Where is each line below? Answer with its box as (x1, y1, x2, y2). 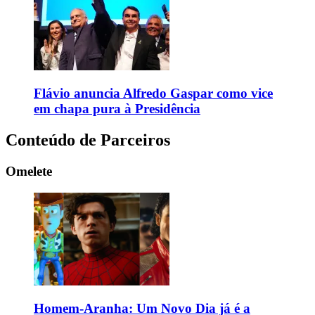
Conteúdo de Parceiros (6, 131, 170, 150)
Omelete (6, 164, 52, 179)
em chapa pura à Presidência (34, 101, 200, 117)
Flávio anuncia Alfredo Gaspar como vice (34, 86, 273, 101)
